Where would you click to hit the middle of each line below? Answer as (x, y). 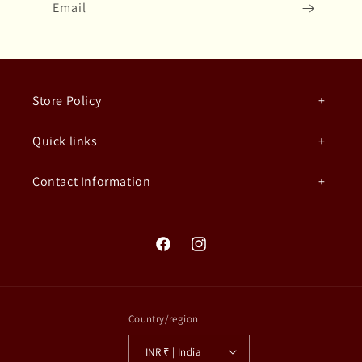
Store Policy (67, 101)
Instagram (216, 253)
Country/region (163, 319)
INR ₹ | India (183, 351)
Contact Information (92, 181)
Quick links (65, 141)
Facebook (179, 253)
